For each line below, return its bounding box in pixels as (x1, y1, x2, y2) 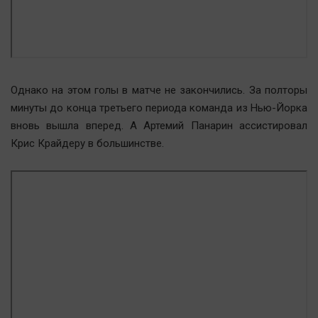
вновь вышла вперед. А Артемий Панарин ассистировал (11, 119, 307, 133)
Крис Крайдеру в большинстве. (11, 137, 164, 150)
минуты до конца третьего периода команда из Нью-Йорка (11, 102, 307, 115)
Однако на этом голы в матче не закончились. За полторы (11, 84, 307, 97)
